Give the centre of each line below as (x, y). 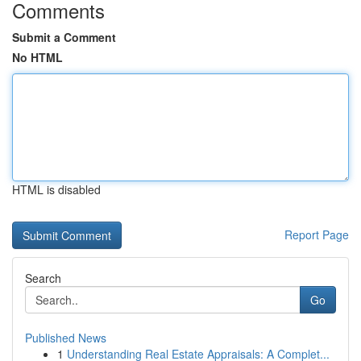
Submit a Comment (64, 37)
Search (43, 278)
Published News (66, 338)
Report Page (317, 234)
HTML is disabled (56, 189)
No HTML (37, 57)
